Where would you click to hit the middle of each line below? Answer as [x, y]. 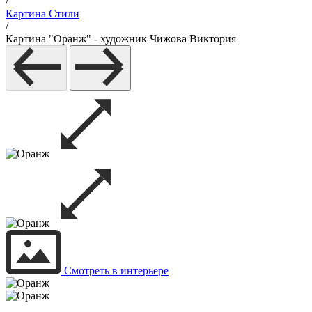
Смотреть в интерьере [115, 271]
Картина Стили [42, 14]
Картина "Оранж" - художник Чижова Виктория [121, 39]
